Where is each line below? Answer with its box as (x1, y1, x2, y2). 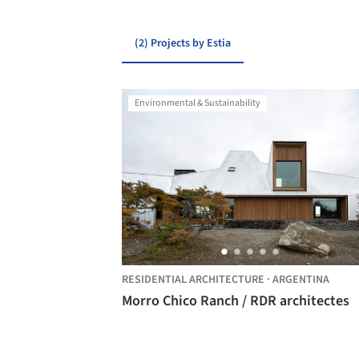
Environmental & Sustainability (135, 96, 260, 110)
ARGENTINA (272, 272, 329, 288)
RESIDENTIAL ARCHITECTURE (122, 272, 264, 288)
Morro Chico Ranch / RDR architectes (242, 291, 349, 311)
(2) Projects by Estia (135, 35, 231, 51)
